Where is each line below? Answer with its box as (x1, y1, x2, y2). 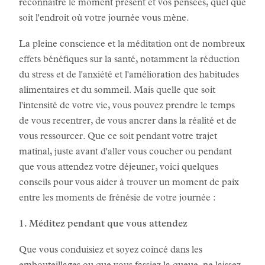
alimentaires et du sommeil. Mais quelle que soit (19, 86, 215, 96)
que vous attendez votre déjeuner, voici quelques (19, 163, 218, 173)
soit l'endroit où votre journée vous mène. (19, 14, 192, 24)
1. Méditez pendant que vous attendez (19, 220, 188, 230)
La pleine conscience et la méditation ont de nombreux (19, 40, 245, 50)
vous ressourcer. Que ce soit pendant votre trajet (19, 132, 217, 142)
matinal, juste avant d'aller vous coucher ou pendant (19, 148, 232, 157)
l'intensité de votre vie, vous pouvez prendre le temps (19, 102, 235, 111)
